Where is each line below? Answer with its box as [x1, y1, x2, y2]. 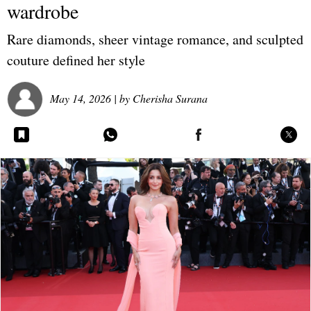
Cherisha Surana [133, 90, 208, 106]
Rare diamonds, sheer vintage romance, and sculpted [7, 30, 303, 49]
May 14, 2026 [50, 90, 111, 106]
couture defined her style [7, 51, 145, 70]
